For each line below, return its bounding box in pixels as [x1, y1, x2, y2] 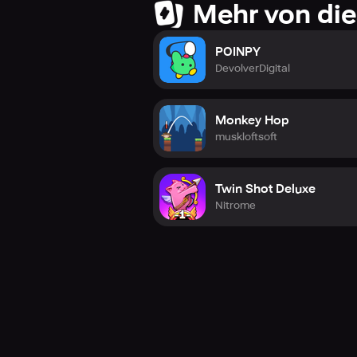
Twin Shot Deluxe [215, 181, 316, 196]
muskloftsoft [215, 130, 277, 143]
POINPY [215, 44, 261, 59]
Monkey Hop [215, 112, 289, 127]
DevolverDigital [215, 61, 290, 74]
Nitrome [215, 198, 256, 211]
